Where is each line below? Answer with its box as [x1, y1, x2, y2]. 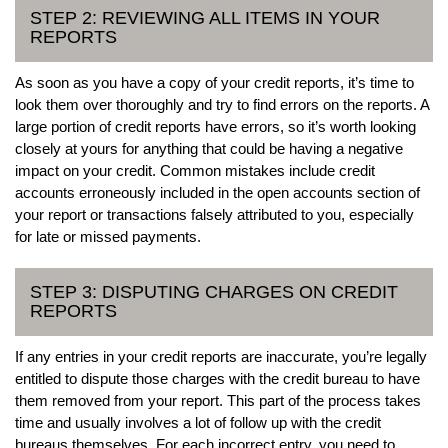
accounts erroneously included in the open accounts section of [15, 183, 420, 201]
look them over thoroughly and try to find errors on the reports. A [15, 95, 429, 113]
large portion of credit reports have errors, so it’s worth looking [15, 117, 416, 135]
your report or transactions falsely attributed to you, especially [15, 205, 414, 223]
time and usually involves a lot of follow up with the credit [15, 413, 381, 431]
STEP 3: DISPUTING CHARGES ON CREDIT [30, 281, 398, 302]
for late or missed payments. [15, 227, 201, 245]
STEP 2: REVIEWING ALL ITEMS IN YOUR [30, 7, 380, 28]
